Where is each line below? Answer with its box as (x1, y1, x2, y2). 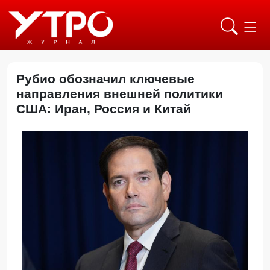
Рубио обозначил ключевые (16, 72, 195, 86)
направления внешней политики (16, 87, 223, 101)
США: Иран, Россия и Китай (16, 102, 191, 116)
